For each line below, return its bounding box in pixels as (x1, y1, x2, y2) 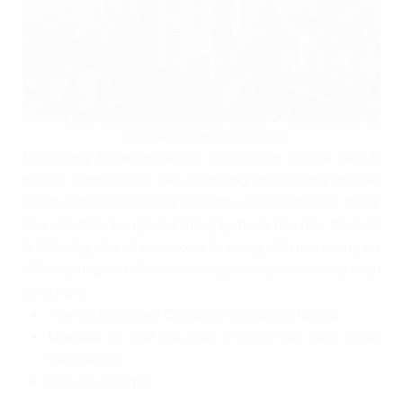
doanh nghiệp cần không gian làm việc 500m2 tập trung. (22, 193, 381, 211)
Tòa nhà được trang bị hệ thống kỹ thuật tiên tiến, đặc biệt (22, 216, 381, 234)
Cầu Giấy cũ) (48, 351, 125, 369)
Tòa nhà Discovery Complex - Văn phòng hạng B (48, 306, 339, 324)
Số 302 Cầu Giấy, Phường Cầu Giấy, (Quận (101, 328, 381, 346)
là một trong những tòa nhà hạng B (157, 148, 381, 166)
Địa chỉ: (48, 328, 102, 346)
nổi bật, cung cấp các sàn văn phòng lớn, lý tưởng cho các (22, 171, 381, 189)
